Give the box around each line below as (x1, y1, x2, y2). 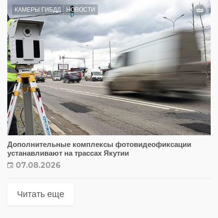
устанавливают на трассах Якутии (7, 149, 129, 158)
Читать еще (17, 189, 64, 200)
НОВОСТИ (66, 6, 95, 14)
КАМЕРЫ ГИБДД (15, 6, 61, 14)
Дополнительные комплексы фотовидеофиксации (7, 140, 191, 149)
